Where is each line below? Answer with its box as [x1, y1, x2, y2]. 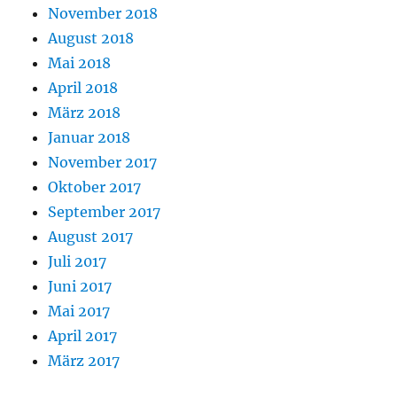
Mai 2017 [48, 302, 111, 321]
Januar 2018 [48, 128, 131, 147]
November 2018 [48, 4, 159, 23]
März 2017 [48, 352, 121, 370]
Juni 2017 [48, 277, 113, 296]
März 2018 [48, 104, 121, 122]
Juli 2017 [48, 253, 107, 271]
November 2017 [48, 153, 158, 172]
